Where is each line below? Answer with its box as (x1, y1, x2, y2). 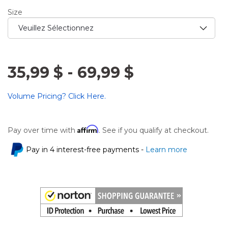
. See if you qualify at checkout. (99, 125, 209, 135)
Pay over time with (8, 125, 77, 135)
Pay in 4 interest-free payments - (26, 145, 144, 154)
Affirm (77, 124, 99, 133)
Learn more (144, 145, 187, 154)
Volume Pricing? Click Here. (8, 91, 106, 101)
